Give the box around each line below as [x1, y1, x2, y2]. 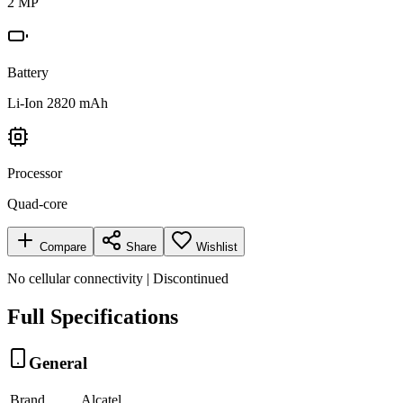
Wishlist [196, 239, 237, 254]
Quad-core [7, 195, 67, 211]
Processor [7, 165, 62, 181]
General [29, 353, 87, 372]
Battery [7, 64, 49, 80]
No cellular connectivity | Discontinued [7, 270, 228, 286]
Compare [36, 239, 86, 254]
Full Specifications [7, 304, 178, 328]
